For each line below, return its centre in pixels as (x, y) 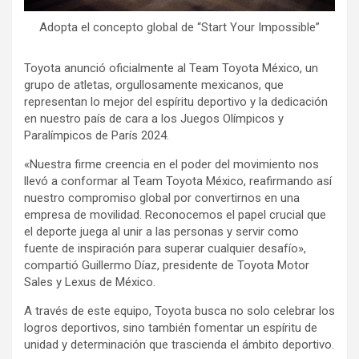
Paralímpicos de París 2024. (100, 135)
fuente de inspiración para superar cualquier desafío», (165, 248)
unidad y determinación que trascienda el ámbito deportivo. (179, 345)
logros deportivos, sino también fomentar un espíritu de (171, 328)
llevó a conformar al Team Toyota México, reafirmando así (178, 181)
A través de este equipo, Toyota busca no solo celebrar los (179, 311)
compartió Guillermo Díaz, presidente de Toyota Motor (167, 265)
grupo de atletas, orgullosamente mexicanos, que (154, 85)
